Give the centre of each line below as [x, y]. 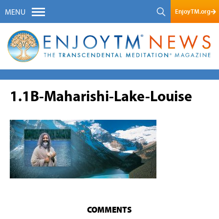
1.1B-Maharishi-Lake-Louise [101, 97]
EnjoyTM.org [192, 11]
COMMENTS [109, 210]
